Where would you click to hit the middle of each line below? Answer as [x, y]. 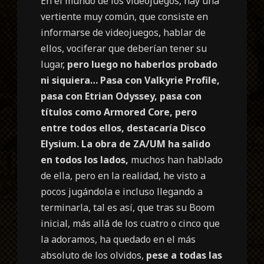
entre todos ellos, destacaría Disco [123, 128]
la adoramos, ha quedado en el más [118, 239]
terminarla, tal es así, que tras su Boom [128, 207]
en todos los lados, [85, 159]
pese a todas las [184, 255]
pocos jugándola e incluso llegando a [122, 191]
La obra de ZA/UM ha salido [146, 143]
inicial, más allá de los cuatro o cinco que [131, 223]
